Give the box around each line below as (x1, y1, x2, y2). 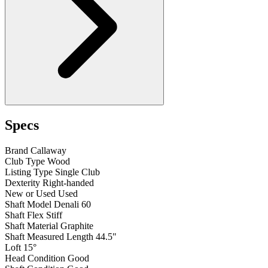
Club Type (5, 156, 45, 167)
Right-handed (42, 178, 94, 188)
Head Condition (5, 253, 65, 264)
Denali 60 (54, 199, 91, 210)
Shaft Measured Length (5, 232, 93, 242)
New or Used (5, 188, 56, 199)
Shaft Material (5, 221, 58, 232)
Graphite (60, 221, 93, 232)
